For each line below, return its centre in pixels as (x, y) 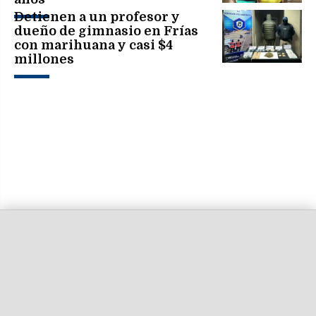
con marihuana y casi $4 (93, 45)
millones (44, 59)
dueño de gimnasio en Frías (106, 31)
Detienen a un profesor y (97, 17)
